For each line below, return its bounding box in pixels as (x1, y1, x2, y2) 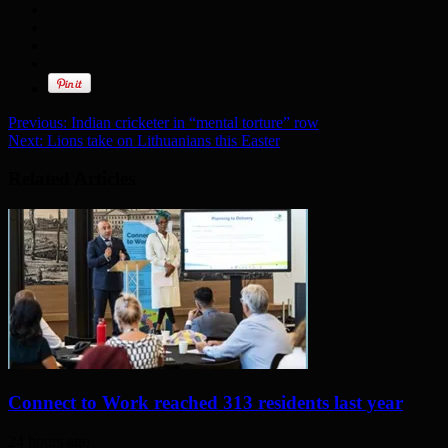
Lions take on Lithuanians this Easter (43, 131, 280, 149)
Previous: (8, 113, 67, 131)
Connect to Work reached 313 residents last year (8, 391, 403, 413)
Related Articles (8, 168, 135, 190)
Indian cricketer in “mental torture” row (67, 113, 319, 131)
